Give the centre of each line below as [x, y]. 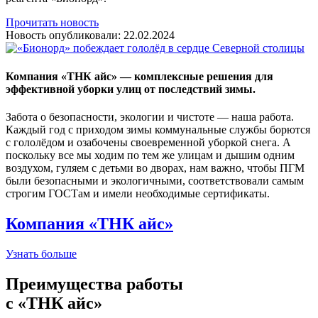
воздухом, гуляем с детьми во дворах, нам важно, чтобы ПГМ [155, 168]
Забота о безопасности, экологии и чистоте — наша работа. [150, 116]
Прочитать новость [52, 23]
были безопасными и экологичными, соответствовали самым [155, 180]
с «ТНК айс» [54, 303]
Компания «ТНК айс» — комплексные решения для [139, 76]
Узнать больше [41, 253]
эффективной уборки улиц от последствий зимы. [131, 89]
